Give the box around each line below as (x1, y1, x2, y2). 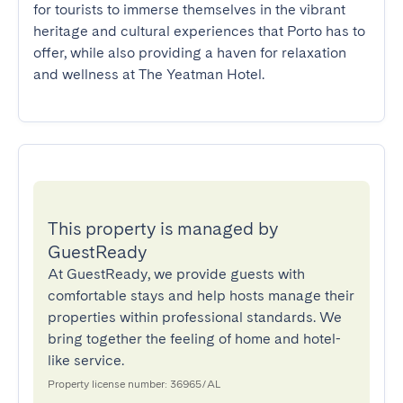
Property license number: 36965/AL (48, 378, 220, 390)
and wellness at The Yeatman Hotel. (33, 66, 264, 83)
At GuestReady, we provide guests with (48, 265, 305, 282)
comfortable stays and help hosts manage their (48, 287, 354, 304)
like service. (48, 352, 124, 369)
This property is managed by (48, 218, 278, 239)
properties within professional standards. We (48, 309, 342, 326)
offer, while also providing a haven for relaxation (33, 44, 346, 61)
